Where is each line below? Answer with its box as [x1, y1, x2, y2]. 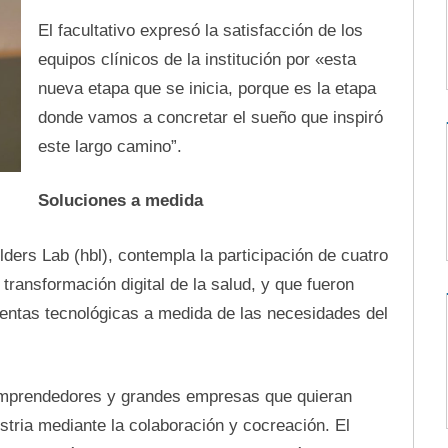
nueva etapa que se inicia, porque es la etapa [37, 78, 376, 98]
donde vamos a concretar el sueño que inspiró [37, 107, 383, 127]
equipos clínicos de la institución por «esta [37, 49, 356, 69]
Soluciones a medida [37, 191, 203, 210]
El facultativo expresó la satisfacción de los [37, 20, 363, 40]
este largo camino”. [37, 136, 182, 156]
